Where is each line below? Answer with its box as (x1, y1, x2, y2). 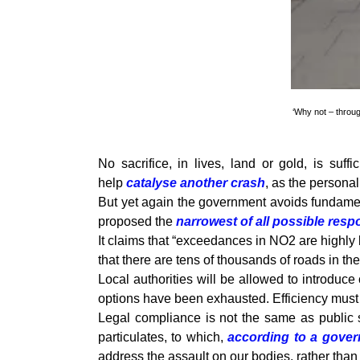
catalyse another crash (126, 176, 265, 190)
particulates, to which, (98, 330, 228, 345)
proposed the (98, 215, 176, 229)
